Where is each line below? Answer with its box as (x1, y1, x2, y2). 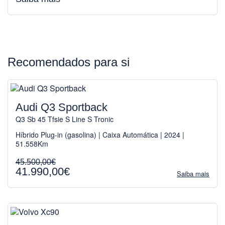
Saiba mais (177, 168, 209, 178)
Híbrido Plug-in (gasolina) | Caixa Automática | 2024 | (16, 129, 184, 140)
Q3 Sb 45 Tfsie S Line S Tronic (16, 114, 114, 124)
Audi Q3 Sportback (16, 100, 107, 114)
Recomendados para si (8, 55, 130, 69)
